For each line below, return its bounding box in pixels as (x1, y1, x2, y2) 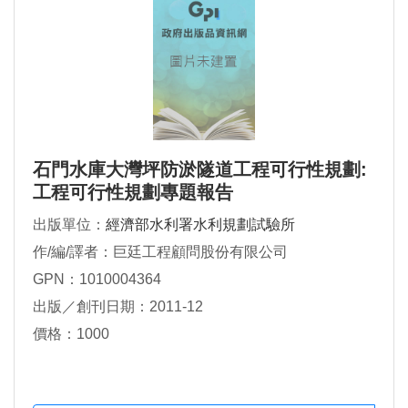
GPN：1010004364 (33, 271, 161, 288)
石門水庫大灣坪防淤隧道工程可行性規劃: (33, 159, 367, 180)
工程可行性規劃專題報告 (33, 182, 233, 203)
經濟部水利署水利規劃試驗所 (106, 217, 295, 233)
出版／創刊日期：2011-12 (33, 299, 203, 315)
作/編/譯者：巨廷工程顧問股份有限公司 (33, 244, 288, 260)
